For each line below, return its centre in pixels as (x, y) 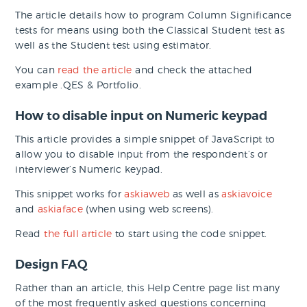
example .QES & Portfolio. (78, 85)
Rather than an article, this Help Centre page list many (148, 288)
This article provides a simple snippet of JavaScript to (145, 139)
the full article (78, 234)
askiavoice (247, 194)
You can (37, 70)
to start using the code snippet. (189, 234)
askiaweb (147, 194)
